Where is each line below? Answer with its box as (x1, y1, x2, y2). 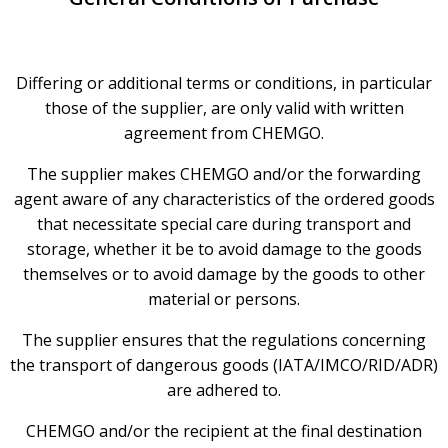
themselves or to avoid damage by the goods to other (23, 262, 425, 285)
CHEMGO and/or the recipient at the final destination (26, 419, 422, 442)
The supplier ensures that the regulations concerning (22, 328, 426, 351)
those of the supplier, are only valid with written (44, 96, 404, 119)
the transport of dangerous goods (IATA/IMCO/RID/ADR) (10, 353, 438, 376)
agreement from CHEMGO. (124, 121, 324, 144)
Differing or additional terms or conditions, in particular (16, 71, 432, 94)
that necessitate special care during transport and (37, 212, 411, 235)
